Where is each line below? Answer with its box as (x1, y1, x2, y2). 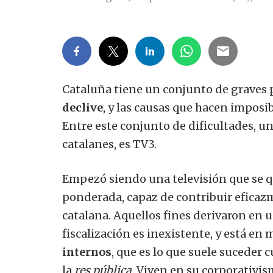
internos (62, 244, 112, 259)
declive (62, 100, 103, 115)
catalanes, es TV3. (62, 136, 157, 151)
